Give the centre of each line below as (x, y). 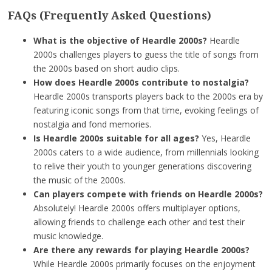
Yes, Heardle (225, 138)
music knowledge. (68, 236)
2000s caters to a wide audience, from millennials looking (146, 152)
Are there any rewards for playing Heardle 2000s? (141, 250)
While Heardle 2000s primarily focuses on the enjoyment (144, 264)
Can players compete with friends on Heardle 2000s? (148, 194)
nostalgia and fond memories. (92, 124)
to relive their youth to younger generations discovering (142, 166)
